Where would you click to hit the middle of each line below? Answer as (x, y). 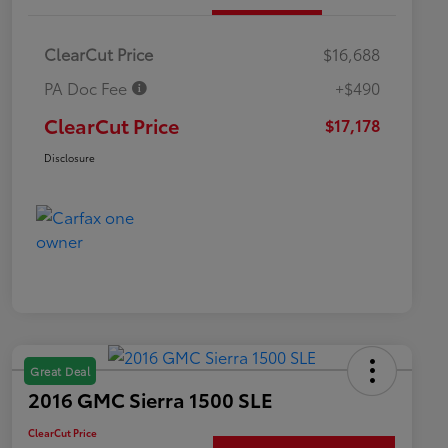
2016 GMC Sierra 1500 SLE (150, 399)
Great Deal (60, 371)
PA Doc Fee (87, 88)
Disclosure (69, 158)
